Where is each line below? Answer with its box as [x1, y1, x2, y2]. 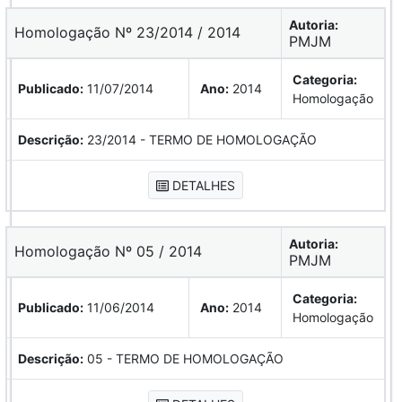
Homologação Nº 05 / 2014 [25, 241, 202, 260]
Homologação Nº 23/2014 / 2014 [25, 22, 240, 41]
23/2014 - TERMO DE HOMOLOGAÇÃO [83, 131, 317, 147]
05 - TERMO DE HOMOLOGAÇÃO [83, 350, 284, 366]
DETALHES [169, 177, 235, 193]
